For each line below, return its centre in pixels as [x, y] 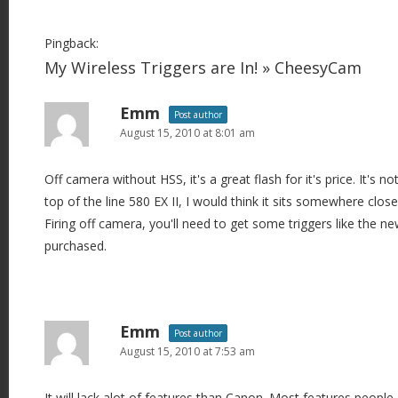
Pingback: [72, 43]
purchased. [76, 246]
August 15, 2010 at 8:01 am [187, 133]
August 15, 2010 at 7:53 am [187, 351]
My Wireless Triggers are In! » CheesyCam [203, 68]
